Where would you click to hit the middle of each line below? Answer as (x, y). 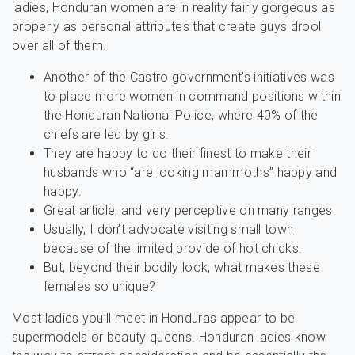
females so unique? (100, 286)
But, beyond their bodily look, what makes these (182, 267)
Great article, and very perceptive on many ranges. (190, 210)
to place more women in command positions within (193, 96)
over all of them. (59, 46)
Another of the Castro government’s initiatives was (189, 77)
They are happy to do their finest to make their (178, 153)
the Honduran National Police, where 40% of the (181, 115)
